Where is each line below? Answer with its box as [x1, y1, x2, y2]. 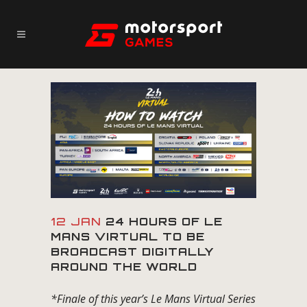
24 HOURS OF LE [101, 214, 223, 228]
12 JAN [51, 214, 101, 228]
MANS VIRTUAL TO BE [51, 229, 205, 243]
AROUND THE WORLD [51, 259, 197, 273]
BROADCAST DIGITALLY [51, 244, 214, 258]
